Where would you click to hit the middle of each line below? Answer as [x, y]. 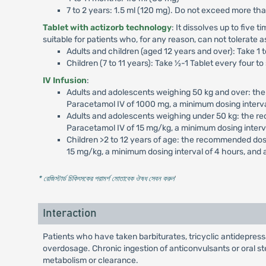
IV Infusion [64, 81]
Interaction [69, 214]
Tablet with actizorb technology [107, 28]
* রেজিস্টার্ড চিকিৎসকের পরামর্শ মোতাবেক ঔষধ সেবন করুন [106, 179]
